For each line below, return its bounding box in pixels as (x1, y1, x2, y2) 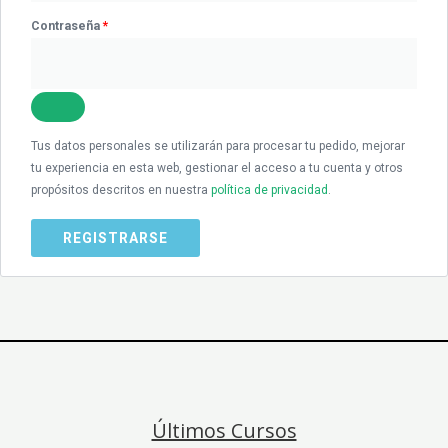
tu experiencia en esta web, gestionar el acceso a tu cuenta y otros (31, 161, 403, 176)
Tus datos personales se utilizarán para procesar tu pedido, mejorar (31, 139, 405, 154)
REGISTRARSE (63, 230, 168, 247)
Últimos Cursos (151, 417, 297, 445)
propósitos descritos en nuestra (31, 183, 211, 198)
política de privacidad (211, 183, 328, 198)
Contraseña (31, 19, 103, 34)
